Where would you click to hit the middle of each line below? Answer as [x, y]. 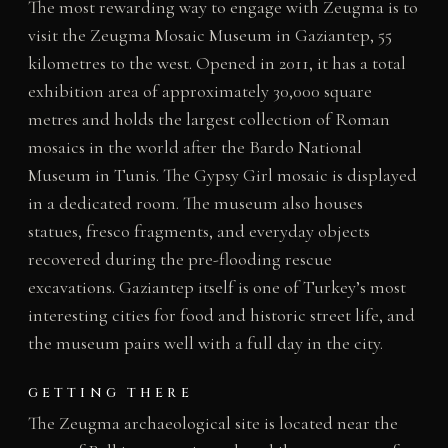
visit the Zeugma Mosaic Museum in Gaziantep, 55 [209, 35]
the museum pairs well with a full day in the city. [205, 343]
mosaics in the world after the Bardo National [194, 147]
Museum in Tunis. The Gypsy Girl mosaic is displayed [222, 175]
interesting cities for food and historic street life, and [221, 315]
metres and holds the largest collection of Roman [208, 119]
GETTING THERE [110, 392]
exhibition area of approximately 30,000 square [199, 91]
